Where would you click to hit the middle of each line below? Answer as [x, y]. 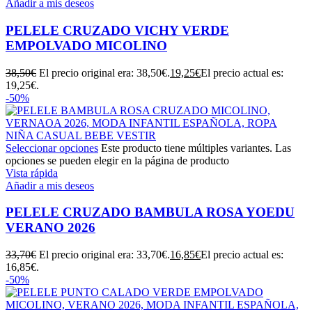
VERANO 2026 [50, 228]
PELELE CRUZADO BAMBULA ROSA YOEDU [150, 212]
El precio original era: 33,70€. [104, 255]
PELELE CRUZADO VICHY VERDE [117, 30]
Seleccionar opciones [52, 148]
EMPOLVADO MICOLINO [86, 45]
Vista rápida [32, 173]
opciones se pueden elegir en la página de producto [117, 160]
